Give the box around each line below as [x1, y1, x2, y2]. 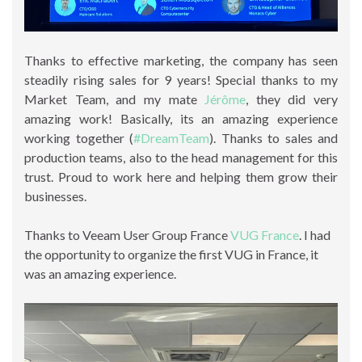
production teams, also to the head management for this [24, 149, 338, 165]
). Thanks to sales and [209, 129, 338, 145]
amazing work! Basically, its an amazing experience [24, 110, 338, 126]
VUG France [230, 226, 299, 242]
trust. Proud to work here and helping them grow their [24, 168, 338, 184]
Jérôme [204, 90, 246, 107]
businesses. [24, 187, 86, 204]
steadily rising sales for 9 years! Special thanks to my [24, 71, 338, 87]
